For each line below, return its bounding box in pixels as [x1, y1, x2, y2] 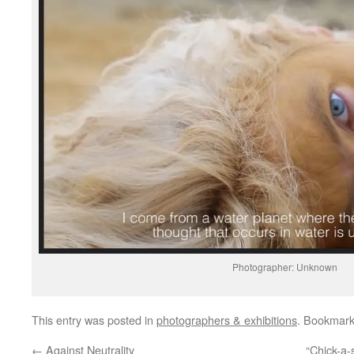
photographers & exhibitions [156, 311, 297, 329]
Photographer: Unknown [232, 260, 337, 274]
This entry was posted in [32, 311, 156, 329]
